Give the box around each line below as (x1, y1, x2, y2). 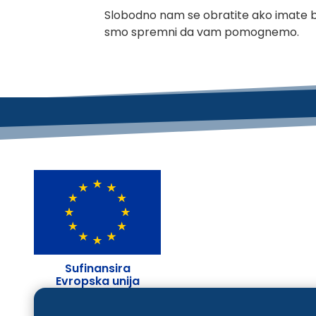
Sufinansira (64, 260, 130, 277)
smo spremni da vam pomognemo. (104, 23, 299, 40)
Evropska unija (55, 273, 140, 290)
